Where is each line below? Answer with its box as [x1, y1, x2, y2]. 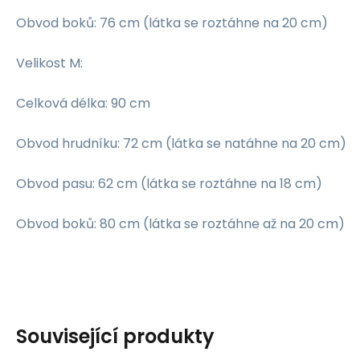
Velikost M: [16, 53, 83, 72]
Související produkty [16, 322, 215, 350]
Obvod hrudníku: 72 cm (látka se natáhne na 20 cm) [16, 133, 346, 153]
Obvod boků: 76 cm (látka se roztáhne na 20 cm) [16, 13, 328, 32]
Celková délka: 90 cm [16, 93, 150, 112]
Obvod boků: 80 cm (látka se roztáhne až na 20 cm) [16, 214, 345, 233]
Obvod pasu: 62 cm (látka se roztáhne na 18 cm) [16, 174, 322, 193]
